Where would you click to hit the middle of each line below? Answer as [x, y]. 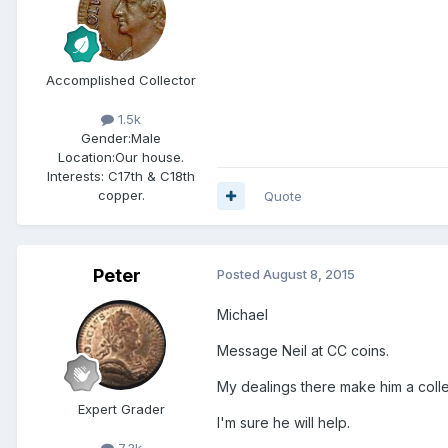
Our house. [149, 156]
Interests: [75, 175]
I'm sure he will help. [283, 422]
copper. [121, 194]
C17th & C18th [149, 175]
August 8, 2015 [309, 273]
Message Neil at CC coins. [303, 350]
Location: [86, 156]
